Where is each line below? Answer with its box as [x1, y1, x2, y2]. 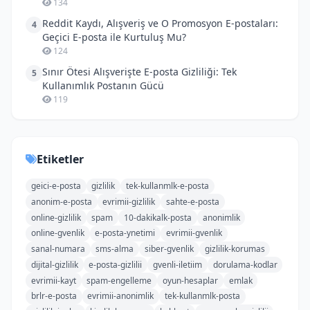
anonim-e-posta [30, 195, 92, 208]
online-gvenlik [30, 227, 84, 239]
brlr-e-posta [30, 290, 77, 302]
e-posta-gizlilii [89, 258, 143, 271]
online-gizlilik [30, 211, 81, 224]
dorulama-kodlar [212, 258, 277, 271]
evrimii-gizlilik [102, 195, 156, 208]
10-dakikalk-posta [123, 211, 192, 224]
